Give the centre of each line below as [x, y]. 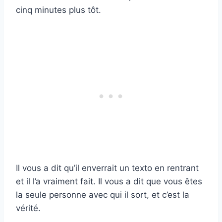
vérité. [28, 208]
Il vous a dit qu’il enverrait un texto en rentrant [107, 168]
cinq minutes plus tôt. [58, 10]
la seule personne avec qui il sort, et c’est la [103, 195]
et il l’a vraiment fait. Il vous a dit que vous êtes [109, 182]
